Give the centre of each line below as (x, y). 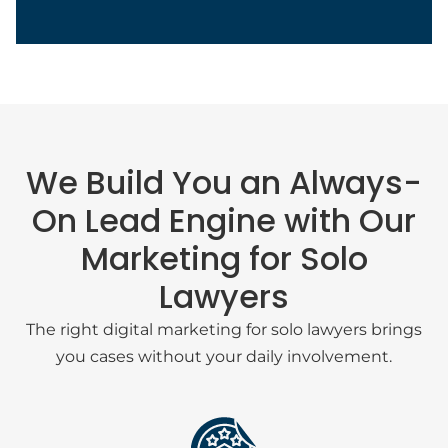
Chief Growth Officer (137, 367)
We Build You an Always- (224, 182)
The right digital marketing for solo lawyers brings (224, 329)
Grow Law (95, 391)
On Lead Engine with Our (224, 220)
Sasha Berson (139, 333)
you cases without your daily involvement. (224, 356)
